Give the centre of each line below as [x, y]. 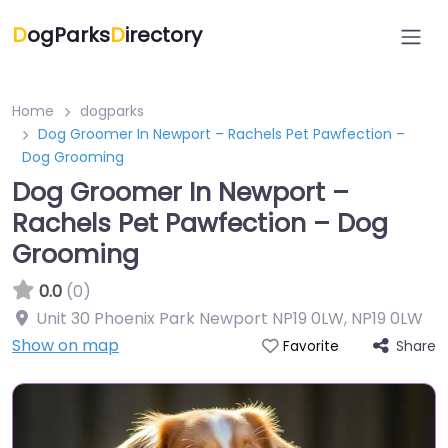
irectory [163, 35]
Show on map [65, 345]
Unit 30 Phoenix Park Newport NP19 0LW [190, 318]
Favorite [310, 346]
